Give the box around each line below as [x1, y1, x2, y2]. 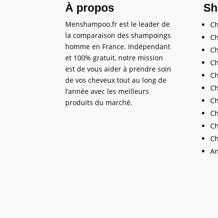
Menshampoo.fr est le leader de [65, 19, 170, 29]
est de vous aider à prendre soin [65, 64, 172, 74]
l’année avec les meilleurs [65, 87, 149, 96]
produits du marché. [65, 98, 133, 108]
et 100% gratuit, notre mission [65, 53, 163, 63]
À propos [65, 1, 115, 15]
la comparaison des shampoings [65, 31, 171, 40]
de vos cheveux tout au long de [65, 75, 167, 85]
